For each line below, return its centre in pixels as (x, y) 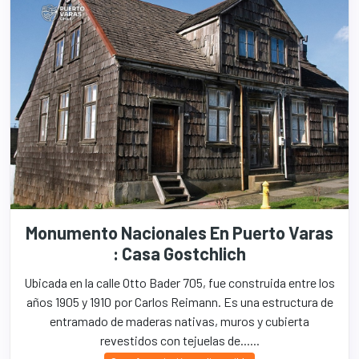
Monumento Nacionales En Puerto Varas (179, 232)
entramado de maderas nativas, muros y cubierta (179, 321)
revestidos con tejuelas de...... (179, 340)
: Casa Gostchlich (179, 253)
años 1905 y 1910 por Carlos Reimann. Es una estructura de (179, 302)
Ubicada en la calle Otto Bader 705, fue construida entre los (179, 282)
